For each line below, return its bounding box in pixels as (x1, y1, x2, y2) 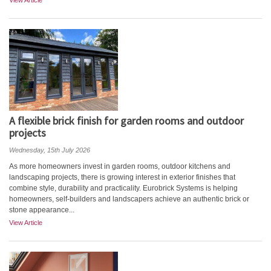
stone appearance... (9, 206, 74, 214)
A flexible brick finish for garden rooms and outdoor (9, 114, 244, 128)
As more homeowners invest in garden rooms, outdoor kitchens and (9, 162, 230, 171)
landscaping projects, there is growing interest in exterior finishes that (9, 173, 235, 181)
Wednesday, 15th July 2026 (9, 146, 90, 154)
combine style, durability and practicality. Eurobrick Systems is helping (9, 184, 238, 192)
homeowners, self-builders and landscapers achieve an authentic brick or (9, 195, 249, 203)
